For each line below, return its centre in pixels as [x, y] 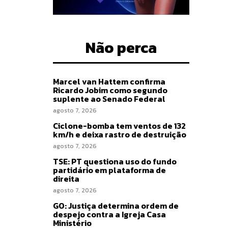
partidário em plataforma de [109, 170]
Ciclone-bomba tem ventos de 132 [119, 126]
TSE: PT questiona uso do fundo [115, 162]
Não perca [121, 48]
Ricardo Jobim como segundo [110, 90]
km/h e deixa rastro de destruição [120, 135]
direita [66, 179]
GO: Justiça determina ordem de [116, 206]
